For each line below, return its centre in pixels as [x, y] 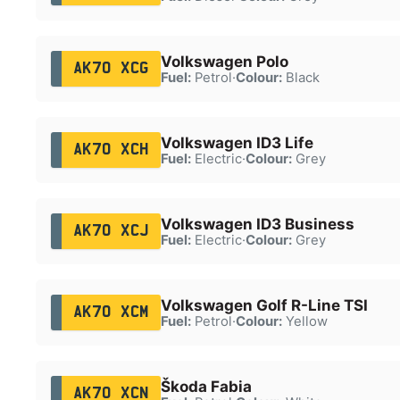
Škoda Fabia [206, 386]
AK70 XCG [111, 68]
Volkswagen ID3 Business [257, 224]
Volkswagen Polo [224, 61]
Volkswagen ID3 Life [237, 142]
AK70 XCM [111, 312]
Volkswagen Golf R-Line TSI [264, 305]
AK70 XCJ [111, 231]
